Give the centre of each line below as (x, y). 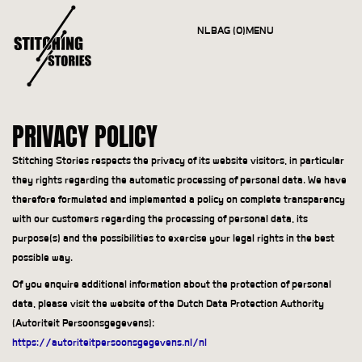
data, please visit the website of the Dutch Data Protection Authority (168, 304)
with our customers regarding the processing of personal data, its (160, 219)
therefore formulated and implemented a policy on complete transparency (179, 200)
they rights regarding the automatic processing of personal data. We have (179, 180)
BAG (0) (229, 31)
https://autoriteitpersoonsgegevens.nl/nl (109, 343)
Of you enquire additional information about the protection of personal (172, 284)
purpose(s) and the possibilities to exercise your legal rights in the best (173, 238)
